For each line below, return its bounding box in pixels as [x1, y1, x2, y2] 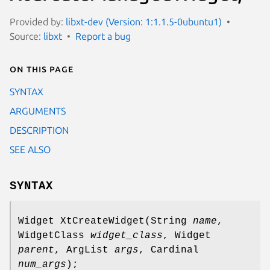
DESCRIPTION [10, 124, 69, 136]
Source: [10, 30, 43, 42]
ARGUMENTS [10, 105, 66, 116]
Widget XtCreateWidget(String [18, 215, 193, 227]
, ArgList [54, 244, 115, 256]
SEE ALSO [10, 143, 51, 155]
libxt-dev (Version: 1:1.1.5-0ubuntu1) [66, 16, 222, 27]
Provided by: [10, 16, 66, 27]
